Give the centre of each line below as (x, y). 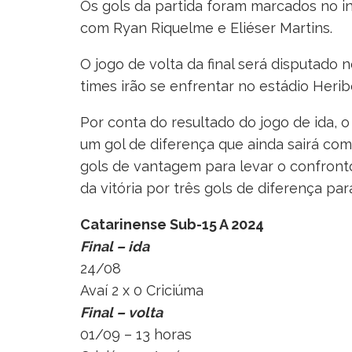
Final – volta (121, 313)
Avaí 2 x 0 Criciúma (142, 291)
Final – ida (115, 247)
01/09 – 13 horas (136, 335)
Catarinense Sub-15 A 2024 (172, 225)
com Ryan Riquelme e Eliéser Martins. (206, 28)
